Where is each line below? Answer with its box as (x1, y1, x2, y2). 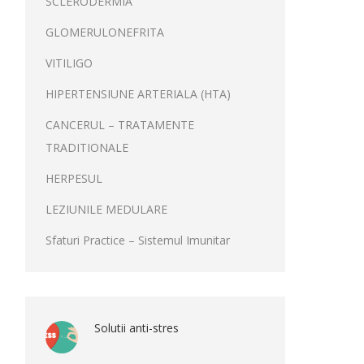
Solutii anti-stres (94, 320, 179, 336)
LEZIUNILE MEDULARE (45, 201, 167, 217)
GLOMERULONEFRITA (45, 24, 164, 40)
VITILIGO (45, 55, 93, 71)
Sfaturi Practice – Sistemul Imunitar (45, 232, 230, 248)
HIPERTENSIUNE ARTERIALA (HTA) (45, 86, 231, 102)
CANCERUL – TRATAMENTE (45, 117, 194, 132)
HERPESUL (45, 171, 102, 186)
